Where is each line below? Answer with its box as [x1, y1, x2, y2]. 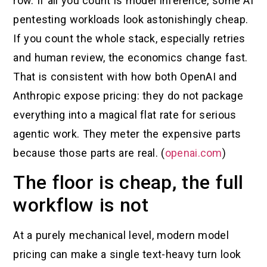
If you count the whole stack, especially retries [13, 32, 246, 45]
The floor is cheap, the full [13, 171, 244, 194]
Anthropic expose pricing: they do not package [13, 89, 243, 102]
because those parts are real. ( [13, 147, 165, 159]
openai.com [164, 147, 222, 159]
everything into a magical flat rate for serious [13, 108, 237, 121]
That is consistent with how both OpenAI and [13, 70, 237, 83]
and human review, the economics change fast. [13, 51, 248, 64]
